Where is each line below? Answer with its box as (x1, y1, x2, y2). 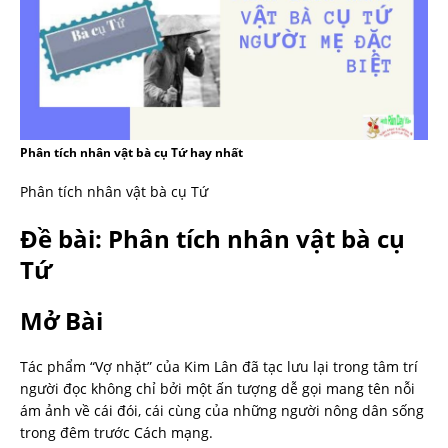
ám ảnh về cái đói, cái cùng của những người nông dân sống (20, 401, 424, 421)
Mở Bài (20, 304, 103, 338)
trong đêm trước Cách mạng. (20, 423, 213, 443)
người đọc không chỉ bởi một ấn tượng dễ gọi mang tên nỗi (20, 379, 415, 399)
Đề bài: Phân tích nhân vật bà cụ (20, 222, 405, 256)
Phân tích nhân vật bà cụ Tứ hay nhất (20, 144, 243, 162)
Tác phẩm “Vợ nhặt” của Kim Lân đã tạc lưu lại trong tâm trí (20, 357, 418, 377)
